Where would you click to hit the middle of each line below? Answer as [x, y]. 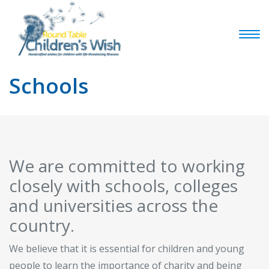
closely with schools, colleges [123, 185]
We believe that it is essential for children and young [127, 248]
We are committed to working [127, 165]
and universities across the [113, 205]
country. [42, 225]
